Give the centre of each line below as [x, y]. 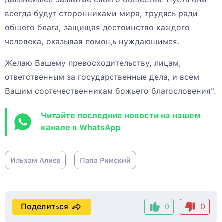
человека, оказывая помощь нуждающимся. [92, 42]
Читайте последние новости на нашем [121, 116]
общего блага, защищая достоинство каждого [97, 28]
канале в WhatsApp [81, 128]
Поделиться [45, 207]
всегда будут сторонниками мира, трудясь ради [101, 14]
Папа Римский [105, 160]
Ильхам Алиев [35, 160]
